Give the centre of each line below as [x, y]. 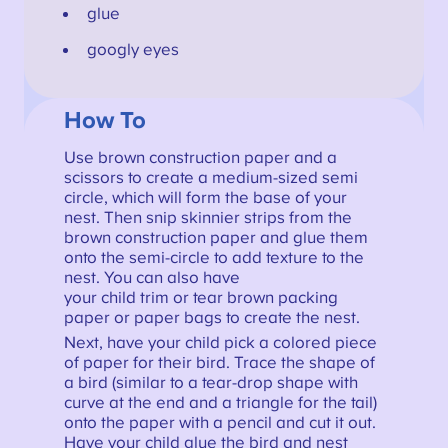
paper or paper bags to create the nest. [211, 317]
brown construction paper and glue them [215, 237]
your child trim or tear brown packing [200, 297]
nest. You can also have [151, 277]
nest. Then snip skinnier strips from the [207, 217]
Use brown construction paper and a [200, 157]
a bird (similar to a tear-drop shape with [210, 382]
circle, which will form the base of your [205, 197]
